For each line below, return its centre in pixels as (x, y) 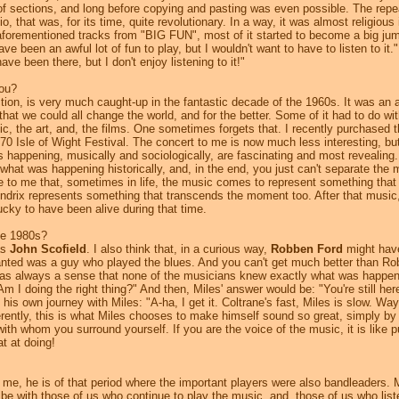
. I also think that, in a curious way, (179, 249)
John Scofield (48, 249)
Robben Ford (307, 249)
